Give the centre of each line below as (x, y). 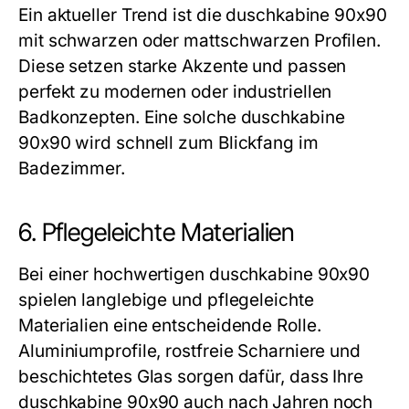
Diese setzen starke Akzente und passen (183, 66)
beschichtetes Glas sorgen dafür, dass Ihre (191, 377)
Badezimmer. (72, 168)
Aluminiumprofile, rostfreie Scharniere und (190, 351)
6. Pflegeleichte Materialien (157, 232)
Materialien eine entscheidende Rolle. (170, 325)
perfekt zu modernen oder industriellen (175, 92)
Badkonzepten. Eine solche (130, 117)
